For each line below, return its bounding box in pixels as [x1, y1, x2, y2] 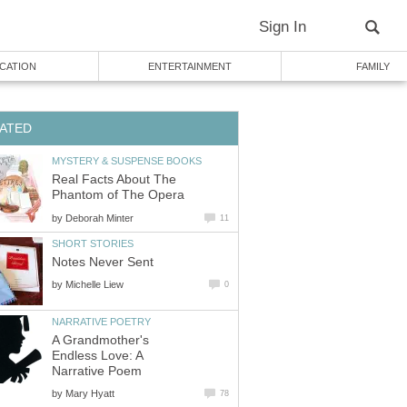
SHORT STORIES [52, 237, 134, 249]
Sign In [259, 18, 306, 35]
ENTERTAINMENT [148, 61, 232, 72]
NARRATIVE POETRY [52, 315, 151, 327]
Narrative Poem [52, 364, 142, 379]
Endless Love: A [52, 349, 143, 363]
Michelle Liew [65, 279, 124, 291]
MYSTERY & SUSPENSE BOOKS [52, 154, 202, 166]
